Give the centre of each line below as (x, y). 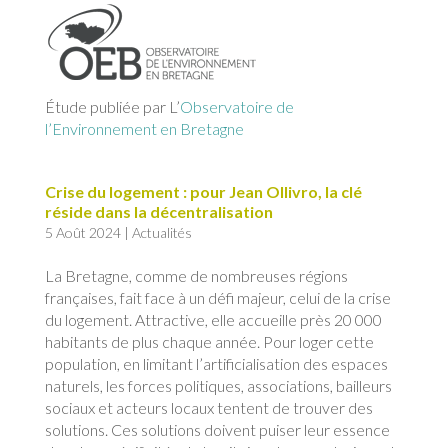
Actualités (161, 233)
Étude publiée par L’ (112, 107)
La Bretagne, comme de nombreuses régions (196, 276)
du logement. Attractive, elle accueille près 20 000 (213, 320)
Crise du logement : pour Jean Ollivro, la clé (203, 192)
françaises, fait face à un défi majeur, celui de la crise (217, 298)
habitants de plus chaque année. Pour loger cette (209, 342)
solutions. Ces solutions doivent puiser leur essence (217, 430)
